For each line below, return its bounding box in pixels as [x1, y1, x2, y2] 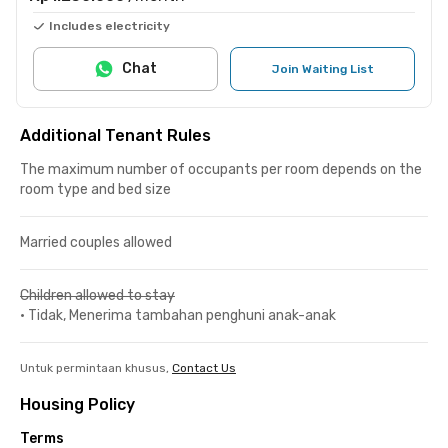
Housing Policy [20, 394, 135, 414]
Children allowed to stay [20, 286, 175, 304]
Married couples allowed [20, 233, 172, 251]
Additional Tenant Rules [20, 125, 211, 145]
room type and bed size [20, 180, 171, 198]
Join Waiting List [271, 61, 374, 76]
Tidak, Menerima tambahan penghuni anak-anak [28, 306, 336, 324]
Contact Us [172, 360, 236, 375]
